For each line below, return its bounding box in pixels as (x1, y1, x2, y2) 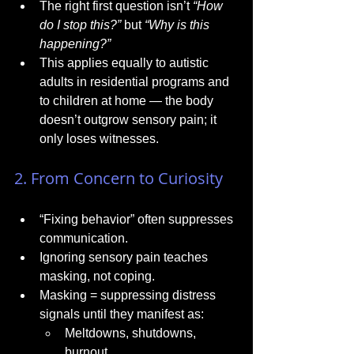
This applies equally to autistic (40, 56, 212, 70)
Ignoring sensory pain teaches (40, 250, 211, 264)
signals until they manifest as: (40, 307, 204, 321)
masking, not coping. (40, 269, 155, 283)
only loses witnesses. (40, 132, 159, 145)
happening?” (40, 37, 111, 51)
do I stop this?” (40, 18, 121, 32)
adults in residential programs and (40, 75, 232, 88)
